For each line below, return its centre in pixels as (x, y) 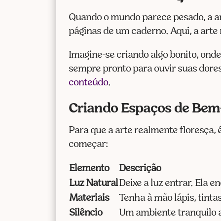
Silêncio (86, 213)
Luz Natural (94, 183)
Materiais (89, 198)
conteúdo (89, 83)
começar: (88, 144)
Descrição (140, 168)
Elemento (89, 168)
